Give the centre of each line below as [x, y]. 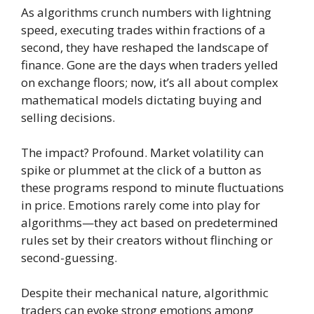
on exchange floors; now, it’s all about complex [150, 82]
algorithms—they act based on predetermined [150, 222]
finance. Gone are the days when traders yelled [150, 64]
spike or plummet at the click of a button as [141, 170]
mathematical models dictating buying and [142, 100]
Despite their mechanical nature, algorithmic [145, 292]
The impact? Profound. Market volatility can [142, 152]
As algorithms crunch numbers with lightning [146, 12]
